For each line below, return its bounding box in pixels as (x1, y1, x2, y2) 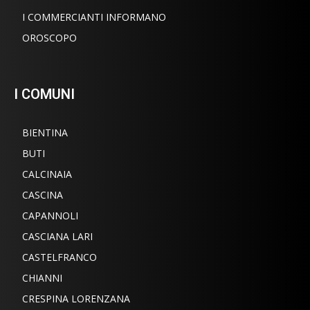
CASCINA (22, 188, 63, 201)
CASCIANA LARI (22, 229, 93, 243)
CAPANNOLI (22, 208, 78, 222)
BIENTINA (22, 125, 68, 139)
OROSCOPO (22, 30, 77, 44)
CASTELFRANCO (22, 250, 97, 264)
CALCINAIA (22, 167, 72, 181)
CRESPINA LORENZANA (22, 291, 130, 305)
